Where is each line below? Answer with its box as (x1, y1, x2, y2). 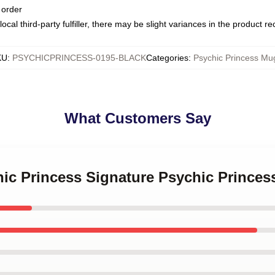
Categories (146, 53, 188, 63)
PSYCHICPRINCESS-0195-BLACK (12, 53, 146, 63)
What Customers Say (64, 110, 211, 126)
